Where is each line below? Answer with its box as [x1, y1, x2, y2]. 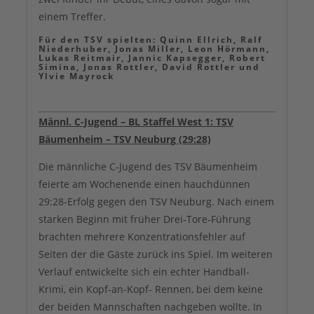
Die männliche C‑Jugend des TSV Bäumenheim [39, 160, 257, 174]
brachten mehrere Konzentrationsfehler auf [39, 230, 245, 244]
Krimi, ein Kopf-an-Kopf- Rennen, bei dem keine [39, 282, 263, 296]
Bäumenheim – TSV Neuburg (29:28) [39, 132, 211, 146]
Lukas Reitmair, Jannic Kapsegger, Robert [39, 53, 266, 64]
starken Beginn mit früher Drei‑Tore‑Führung [39, 212, 251, 226]
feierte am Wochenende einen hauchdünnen [39, 177, 250, 191]
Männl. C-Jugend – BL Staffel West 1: [39, 115, 216, 129]
